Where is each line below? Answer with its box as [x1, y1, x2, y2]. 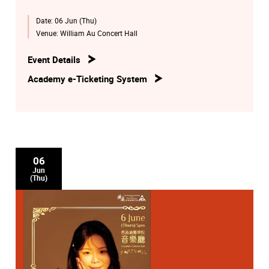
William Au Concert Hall [59, 28, 138, 38]
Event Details [28, 53, 80, 66]
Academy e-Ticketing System [28, 72, 147, 85]
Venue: [35, 28, 60, 38]
